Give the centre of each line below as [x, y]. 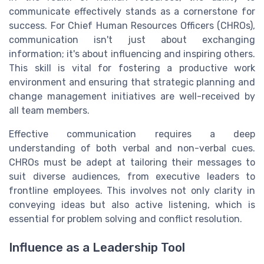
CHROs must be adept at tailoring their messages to [132, 163]
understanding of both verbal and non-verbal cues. [132, 148]
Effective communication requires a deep [132, 134]
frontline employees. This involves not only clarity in [132, 191]
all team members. [49, 111]
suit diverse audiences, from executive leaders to [132, 177]
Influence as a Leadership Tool [97, 248]
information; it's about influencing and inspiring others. [132, 54]
